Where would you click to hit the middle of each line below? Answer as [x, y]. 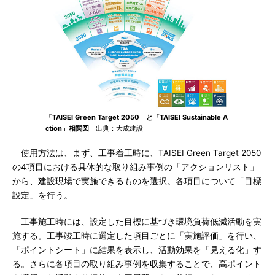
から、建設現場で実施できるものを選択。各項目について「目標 [137, 181]
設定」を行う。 [42, 195]
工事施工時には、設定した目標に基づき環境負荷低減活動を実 [137, 222]
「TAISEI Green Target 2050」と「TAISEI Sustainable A [137, 117]
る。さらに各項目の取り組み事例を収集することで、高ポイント [137, 264]
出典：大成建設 [116, 128]
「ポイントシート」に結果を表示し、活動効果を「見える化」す [137, 250]
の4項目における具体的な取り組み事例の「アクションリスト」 [135, 167]
